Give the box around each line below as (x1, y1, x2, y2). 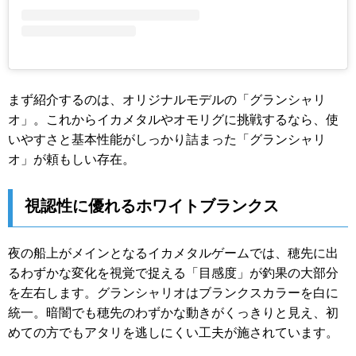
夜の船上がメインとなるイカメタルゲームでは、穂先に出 (8, 246, 339, 261)
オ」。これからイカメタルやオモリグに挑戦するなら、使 (8, 112, 339, 126)
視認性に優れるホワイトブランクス (25, 197, 279, 215)
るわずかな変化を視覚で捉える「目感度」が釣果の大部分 (8, 266, 339, 281)
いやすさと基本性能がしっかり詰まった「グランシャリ (8, 132, 326, 146)
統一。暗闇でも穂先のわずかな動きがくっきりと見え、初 (8, 306, 339, 320)
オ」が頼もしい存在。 (8, 152, 135, 166)
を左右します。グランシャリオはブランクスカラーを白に (8, 286, 339, 300)
